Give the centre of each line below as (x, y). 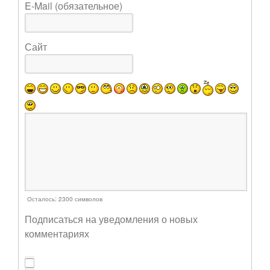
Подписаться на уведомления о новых (111, 219)
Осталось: (43, 199)
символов (88, 199)
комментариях (57, 233)
